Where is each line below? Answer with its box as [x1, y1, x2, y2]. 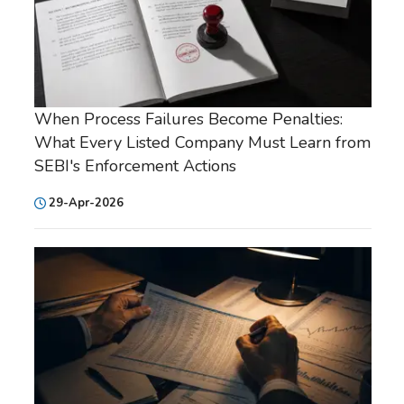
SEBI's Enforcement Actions [34, 155, 236, 178]
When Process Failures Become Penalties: [34, 108, 343, 131]
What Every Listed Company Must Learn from [34, 132, 371, 154]
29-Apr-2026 [49, 195, 124, 212]
